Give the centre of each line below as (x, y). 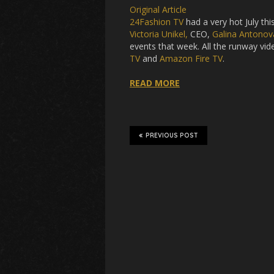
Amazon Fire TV (191, 58)
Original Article (158, 9)
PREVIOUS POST (172, 135)
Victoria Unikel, (159, 34)
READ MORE (155, 83)
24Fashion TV (157, 22)
